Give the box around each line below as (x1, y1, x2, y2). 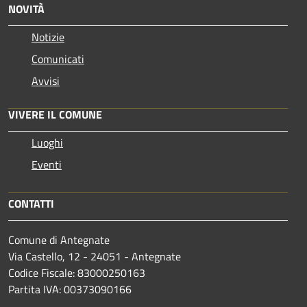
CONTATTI (8, 195, 54, 212)
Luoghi (32, 134, 63, 151)
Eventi (32, 156, 62, 173)
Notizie (32, 28, 64, 45)
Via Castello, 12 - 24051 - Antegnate (8, 247, 181, 265)
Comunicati (32, 50, 84, 67)
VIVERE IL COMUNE (8, 106, 102, 123)
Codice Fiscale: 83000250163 (8, 264, 145, 281)
